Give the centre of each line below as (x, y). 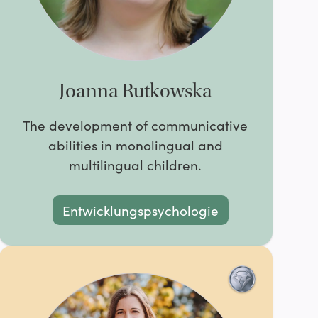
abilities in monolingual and (135, 145)
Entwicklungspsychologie (140, 210)
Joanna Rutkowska (135, 91)
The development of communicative (136, 125)
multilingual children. (136, 165)
